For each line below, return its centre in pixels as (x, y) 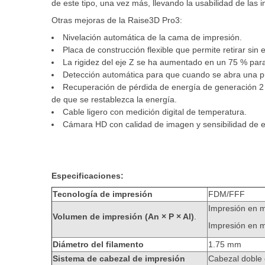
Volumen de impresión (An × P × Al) (123, 216)
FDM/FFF (227, 194)
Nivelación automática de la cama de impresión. (152, 37)
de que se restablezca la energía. (114, 99)
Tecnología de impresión (103, 194)
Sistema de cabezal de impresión (119, 258)
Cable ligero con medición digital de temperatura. (155, 112)
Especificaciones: (88, 176)
